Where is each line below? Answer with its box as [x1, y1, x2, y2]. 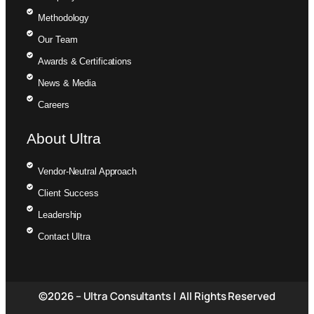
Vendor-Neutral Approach [38, 165, 137, 177]
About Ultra [27, 130, 101, 146]
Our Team [38, 34, 78, 45]
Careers [38, 99, 69, 110]
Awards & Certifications [38, 55, 132, 67]
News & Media [38, 77, 97, 88]
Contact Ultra [38, 231, 90, 242]
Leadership [38, 209, 82, 220]
